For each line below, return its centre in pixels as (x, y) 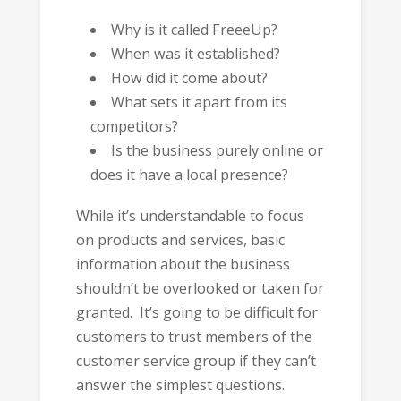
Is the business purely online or (218, 150)
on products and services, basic (180, 240)
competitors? (135, 126)
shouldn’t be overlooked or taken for (200, 289)
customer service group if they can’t (196, 361)
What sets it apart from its (200, 102)
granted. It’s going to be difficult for (196, 313)
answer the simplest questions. (180, 385)
